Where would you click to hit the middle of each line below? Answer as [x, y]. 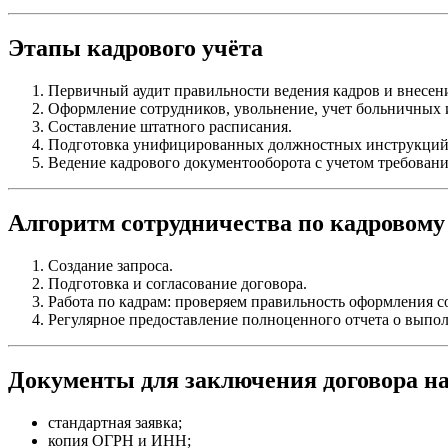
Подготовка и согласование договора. [177, 283]
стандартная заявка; [115, 422]
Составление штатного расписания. [170, 126]
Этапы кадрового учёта [135, 48]
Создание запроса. [110, 265]
